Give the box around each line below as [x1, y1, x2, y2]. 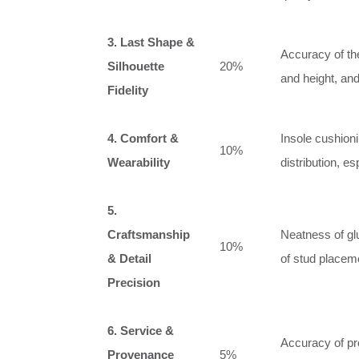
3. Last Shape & [107, 34, 195, 49]
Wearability [107, 155, 170, 169]
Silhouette [107, 58, 164, 73]
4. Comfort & [107, 131, 179, 145]
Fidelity [107, 83, 148, 97]
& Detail [107, 251, 151, 265]
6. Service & [107, 323, 174, 337]
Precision [107, 275, 160, 289]
